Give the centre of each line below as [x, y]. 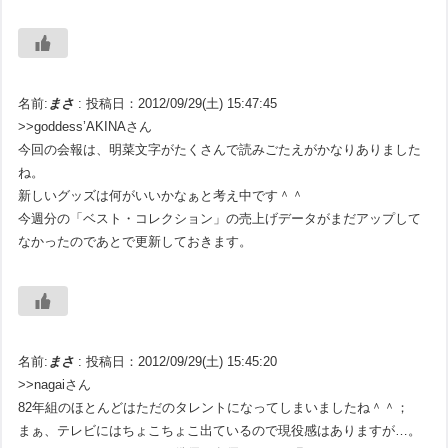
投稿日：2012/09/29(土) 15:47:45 [182, 103]
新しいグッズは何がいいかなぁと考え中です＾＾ [161, 195]
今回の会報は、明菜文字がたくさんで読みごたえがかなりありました [220, 149]
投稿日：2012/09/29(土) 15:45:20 [182, 361]
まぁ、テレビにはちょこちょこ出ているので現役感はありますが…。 [220, 430]
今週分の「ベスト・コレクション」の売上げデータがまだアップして [220, 218]
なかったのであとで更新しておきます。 [135, 241]
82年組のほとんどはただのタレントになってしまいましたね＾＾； [214, 407]
